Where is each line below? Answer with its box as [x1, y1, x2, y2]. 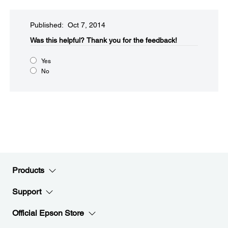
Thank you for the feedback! [87, 36, 177, 44]
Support [12, 187, 41, 196]
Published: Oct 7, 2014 [30, 21, 105, 29]
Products [12, 165, 44, 175]
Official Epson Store [12, 208, 84, 218]
